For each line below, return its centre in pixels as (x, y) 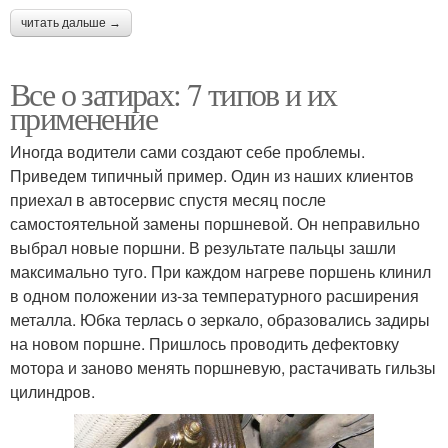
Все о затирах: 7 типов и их (173, 94)
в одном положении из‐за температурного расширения (214, 296)
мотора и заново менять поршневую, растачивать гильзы (223, 368)
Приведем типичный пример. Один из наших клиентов (212, 176)
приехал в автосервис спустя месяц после (168, 200)
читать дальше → (71, 23)
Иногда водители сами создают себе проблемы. (187, 152)
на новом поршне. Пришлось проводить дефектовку (204, 344)
